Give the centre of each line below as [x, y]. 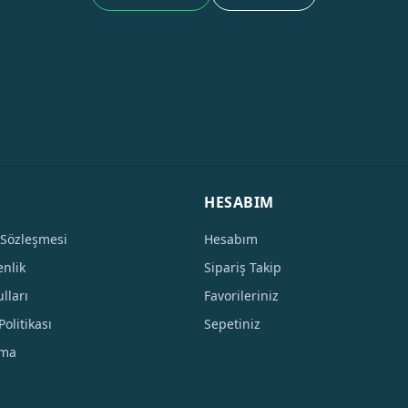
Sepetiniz [232, 324]
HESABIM [239, 202]
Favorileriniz [241, 296]
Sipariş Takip [243, 267]
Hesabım [231, 239]
